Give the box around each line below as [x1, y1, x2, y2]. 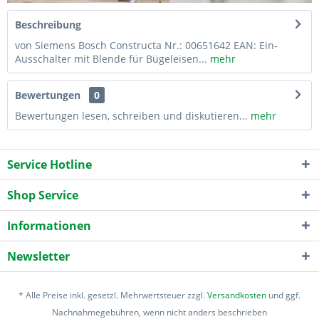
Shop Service [7, 187, 78, 203]
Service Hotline [7, 156, 92, 172]
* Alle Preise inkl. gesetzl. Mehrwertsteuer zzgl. [19, 288, 207, 301]
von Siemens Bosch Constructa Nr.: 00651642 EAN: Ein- [15, 38, 278, 52]
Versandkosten [207, 288, 266, 301]
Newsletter [7, 248, 70, 264]
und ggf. [266, 288, 300, 301]
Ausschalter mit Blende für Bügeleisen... [15, 51, 207, 66]
